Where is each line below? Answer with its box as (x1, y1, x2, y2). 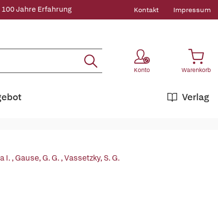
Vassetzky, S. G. (64, 153, 120, 163)
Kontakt (134, 5, 159, 14)
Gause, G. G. (15, 153, 61, 163)
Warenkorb (182, 66, 211, 74)
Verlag (182, 91, 209, 103)
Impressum (173, 5, 211, 14)
